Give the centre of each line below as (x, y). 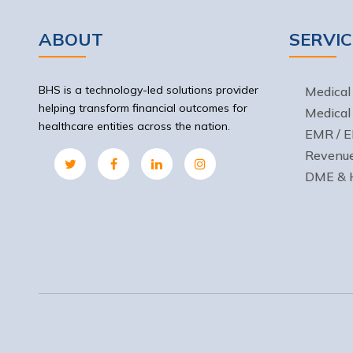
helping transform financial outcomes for (143, 108)
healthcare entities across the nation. (134, 126)
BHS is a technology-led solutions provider (149, 90)
